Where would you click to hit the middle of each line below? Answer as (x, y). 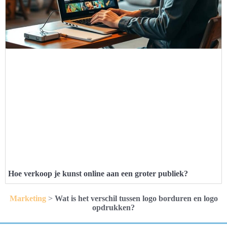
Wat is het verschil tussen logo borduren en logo (136, 198)
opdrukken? (113, 207)
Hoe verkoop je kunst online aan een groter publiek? (98, 173)
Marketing (28, 198)
